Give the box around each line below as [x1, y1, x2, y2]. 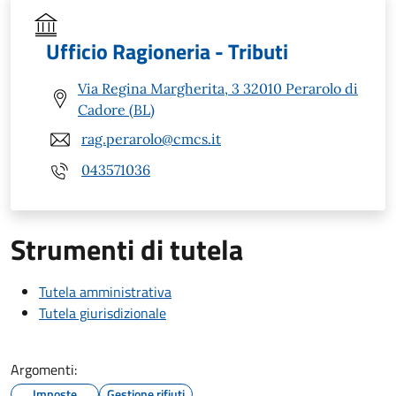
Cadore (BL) [78, 100, 155, 118]
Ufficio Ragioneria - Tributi [46, 34, 288, 67]
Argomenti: [11, 358, 77, 380]
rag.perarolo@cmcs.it [81, 130, 221, 148]
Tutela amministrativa [39, 280, 171, 302]
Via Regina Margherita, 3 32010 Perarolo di [78, 79, 358, 97]
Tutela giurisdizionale [39, 301, 166, 324]
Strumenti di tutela [11, 227, 243, 270]
